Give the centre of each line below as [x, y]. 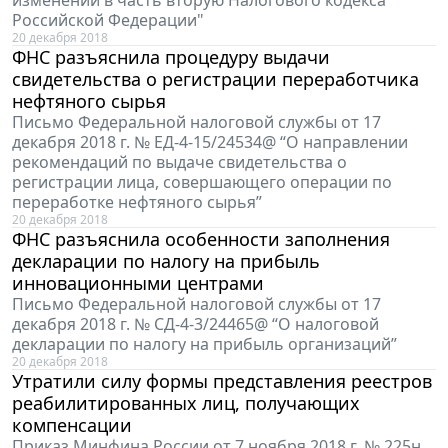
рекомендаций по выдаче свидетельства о [179, 162]
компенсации [72, 425]
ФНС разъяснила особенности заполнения [201, 239]
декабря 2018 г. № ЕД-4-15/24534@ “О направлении [210, 142]
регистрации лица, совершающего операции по [202, 182]
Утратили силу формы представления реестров [222, 381]
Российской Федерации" [108, 20]
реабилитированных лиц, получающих [186, 403]
